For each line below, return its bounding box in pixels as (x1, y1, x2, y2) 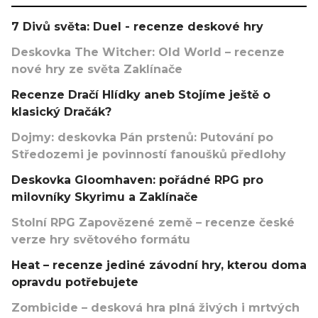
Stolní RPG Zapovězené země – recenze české (11, 216, 295, 229)
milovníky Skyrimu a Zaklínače (11, 190, 198, 204)
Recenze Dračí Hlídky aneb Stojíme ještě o (11, 88, 270, 102)
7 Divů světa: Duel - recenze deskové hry (11, 20, 263, 33)
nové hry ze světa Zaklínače (11, 62, 182, 76)
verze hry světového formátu (11, 233, 190, 246)
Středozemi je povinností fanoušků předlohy (11, 148, 286, 161)
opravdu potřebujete (11, 275, 138, 289)
